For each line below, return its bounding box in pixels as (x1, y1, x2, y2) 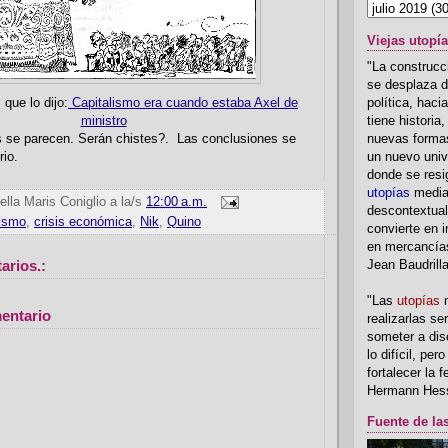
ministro (80, 114, 127, 129)
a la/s (110, 195, 146, 210)
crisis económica (34, 215, 132, 230)
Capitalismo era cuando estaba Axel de (68, 96, 298, 111)
